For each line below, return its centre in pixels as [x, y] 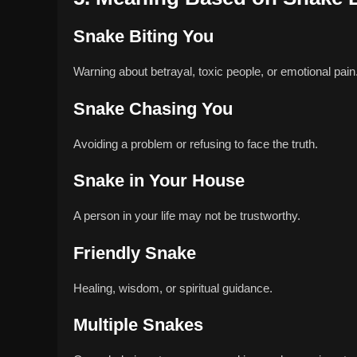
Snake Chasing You [153, 108]
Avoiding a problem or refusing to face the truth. [196, 143]
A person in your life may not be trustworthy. [187, 216]
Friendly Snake [135, 253]
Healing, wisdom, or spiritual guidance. [173, 288]
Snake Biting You [143, 37]
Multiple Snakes [138, 325]
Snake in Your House [159, 181]
